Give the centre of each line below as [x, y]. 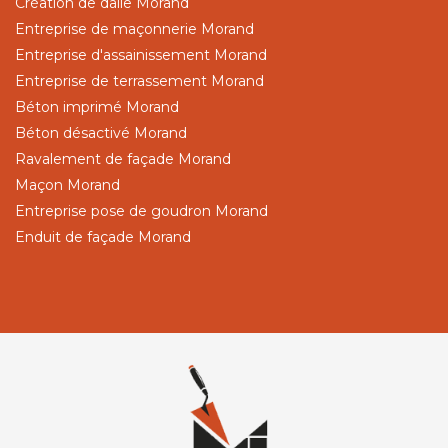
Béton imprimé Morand [97, 106]
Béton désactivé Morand [101, 132]
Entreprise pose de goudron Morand [141, 210]
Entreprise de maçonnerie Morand [134, 28]
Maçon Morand [67, 184]
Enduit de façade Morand [103, 236]
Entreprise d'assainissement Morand [141, 54]
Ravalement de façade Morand [123, 158]
